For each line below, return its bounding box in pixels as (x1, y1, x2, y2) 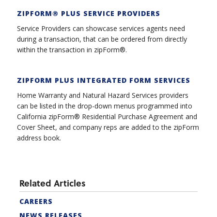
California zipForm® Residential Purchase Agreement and (17, 112, 197, 122)
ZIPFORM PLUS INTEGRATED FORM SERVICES (17, 75, 190, 85)
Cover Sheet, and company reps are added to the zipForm (17, 123, 199, 132)
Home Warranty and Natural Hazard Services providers (17, 91, 188, 100)
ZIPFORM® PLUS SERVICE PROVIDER (17, 8, 155, 18)
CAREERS (19, 196, 53, 206)
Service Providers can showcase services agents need (17, 24, 185, 33)
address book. (17, 133, 61, 143)
